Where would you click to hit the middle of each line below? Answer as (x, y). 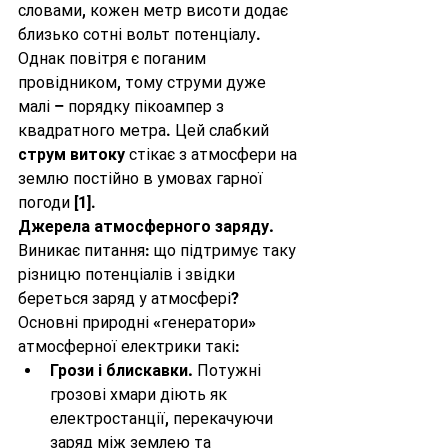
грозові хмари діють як (140, 394)
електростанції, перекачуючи (163, 418)
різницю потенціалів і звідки (128, 274)
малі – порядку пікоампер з (123, 106)
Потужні (229, 370)
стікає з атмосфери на (213, 154)
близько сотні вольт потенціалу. (141, 34)
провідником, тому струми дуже (144, 82)
